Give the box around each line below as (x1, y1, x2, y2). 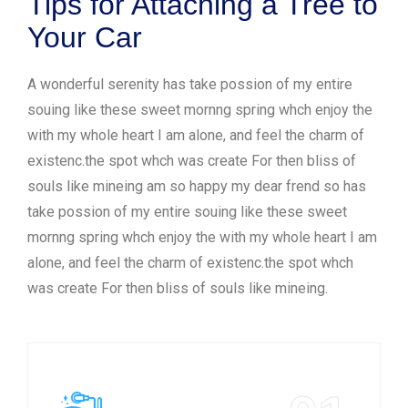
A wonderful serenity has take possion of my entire (27, 76, 352, 94)
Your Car (27, 21, 142, 55)
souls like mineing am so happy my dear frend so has (27, 178, 366, 196)
